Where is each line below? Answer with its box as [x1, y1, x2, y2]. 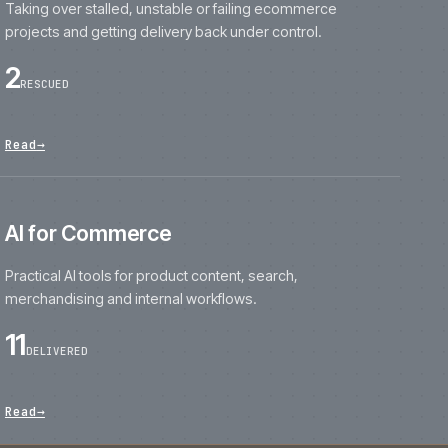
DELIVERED [128, 350, 197, 367]
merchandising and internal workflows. [105, 290, 386, 310]
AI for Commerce [105, 212, 291, 242]
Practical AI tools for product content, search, [105, 265, 431, 285]
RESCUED [122, 53, 176, 69]
